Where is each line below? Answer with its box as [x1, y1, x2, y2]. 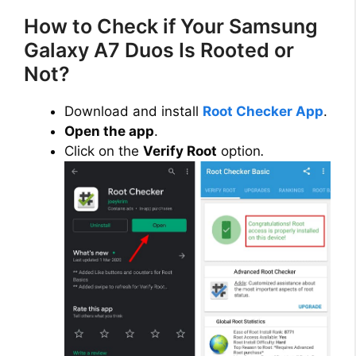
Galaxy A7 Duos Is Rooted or [24, 38, 294, 63]
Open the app [64, 123, 154, 140]
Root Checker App [203, 103, 323, 120]
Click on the [64, 143, 143, 160]
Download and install [64, 103, 203, 120]
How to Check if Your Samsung [24, 14, 318, 39]
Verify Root [143, 143, 217, 160]
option [217, 143, 261, 160]
